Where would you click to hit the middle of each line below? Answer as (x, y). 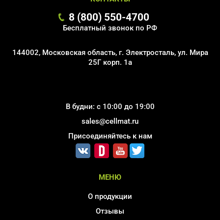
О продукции (110, 197)
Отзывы (110, 211)
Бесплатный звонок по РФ (110, 28)
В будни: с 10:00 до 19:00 (110, 107)
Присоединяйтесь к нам (110, 136)
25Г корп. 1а (110, 63)
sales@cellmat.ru (110, 122)
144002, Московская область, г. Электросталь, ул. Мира (110, 53)
